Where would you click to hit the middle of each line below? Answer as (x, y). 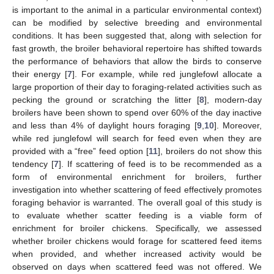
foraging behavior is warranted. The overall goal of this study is (137, 202)
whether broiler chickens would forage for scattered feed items (137, 241)
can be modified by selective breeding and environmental (137, 23)
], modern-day (233, 100)
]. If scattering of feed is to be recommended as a (161, 164)
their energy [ (40, 74)
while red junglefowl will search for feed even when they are (137, 138)
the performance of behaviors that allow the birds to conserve (137, 61)
